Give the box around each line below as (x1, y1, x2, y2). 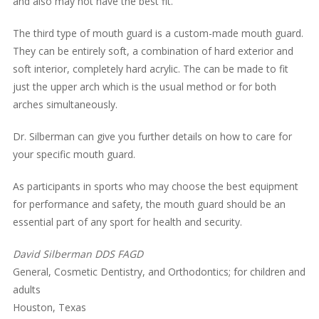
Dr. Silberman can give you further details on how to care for (12, 129, 292, 143)
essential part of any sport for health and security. (12, 214, 242, 229)
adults (12, 282, 41, 296)
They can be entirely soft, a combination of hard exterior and (12, 43, 293, 58)
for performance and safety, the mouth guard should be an (12, 197, 286, 211)
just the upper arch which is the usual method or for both (12, 79, 276, 93)
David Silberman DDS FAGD (12, 246, 143, 261)
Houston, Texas (12, 300, 86, 314)
